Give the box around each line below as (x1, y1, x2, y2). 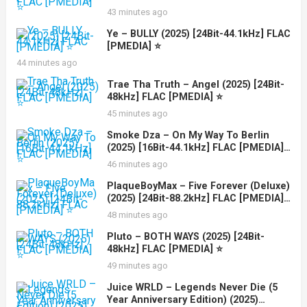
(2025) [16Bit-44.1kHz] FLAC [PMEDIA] (106, 142, 284, 153)
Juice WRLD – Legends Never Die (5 (106, 282, 278, 293)
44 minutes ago (16, 58, 77, 68)
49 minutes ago (106, 260, 168, 271)
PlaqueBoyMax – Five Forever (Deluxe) (106, 180, 290, 192)
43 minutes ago (106, 7, 168, 17)
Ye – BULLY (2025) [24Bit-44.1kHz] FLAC (106, 28, 291, 40)
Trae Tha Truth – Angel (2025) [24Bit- (106, 79, 284, 90)
